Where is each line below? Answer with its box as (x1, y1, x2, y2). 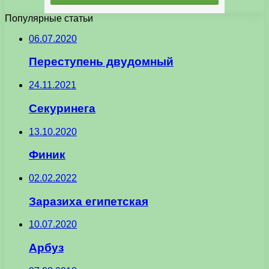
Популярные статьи (5, 13, 93, 23)
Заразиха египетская (29, 195, 148, 208)
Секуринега (29, 101, 95, 115)
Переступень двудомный (29, 55, 174, 68)
